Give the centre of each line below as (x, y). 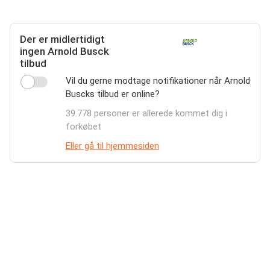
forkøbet (83, 127)
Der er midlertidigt (62, 39)
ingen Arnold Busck (64, 51)
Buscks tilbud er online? (112, 94)
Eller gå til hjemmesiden (112, 146)
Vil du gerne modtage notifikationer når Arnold (158, 81)
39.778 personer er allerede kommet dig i (146, 113)
